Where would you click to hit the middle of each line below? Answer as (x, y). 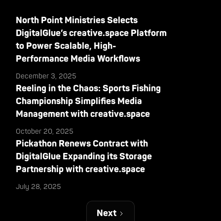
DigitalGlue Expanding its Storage (84, 157)
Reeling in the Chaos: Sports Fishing (89, 89)
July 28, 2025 (39, 187)
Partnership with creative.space (81, 170)
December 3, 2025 (46, 76)
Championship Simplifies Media (79, 102)
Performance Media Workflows (78, 59)
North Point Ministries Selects (77, 21)
